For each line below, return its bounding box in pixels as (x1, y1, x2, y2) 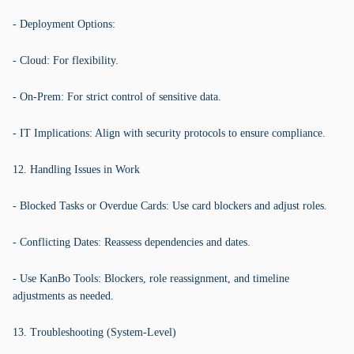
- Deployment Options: (13, 18, 115, 30)
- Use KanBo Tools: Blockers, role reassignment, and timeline (13, 273, 289, 284)
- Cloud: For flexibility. (13, 55, 119, 66)
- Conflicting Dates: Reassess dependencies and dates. (13, 236, 250, 248)
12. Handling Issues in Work (13, 164, 140, 175)
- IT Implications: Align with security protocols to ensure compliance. (13, 127, 326, 139)
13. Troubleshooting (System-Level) (13, 326, 176, 338)
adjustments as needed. (13, 290, 114, 302)
